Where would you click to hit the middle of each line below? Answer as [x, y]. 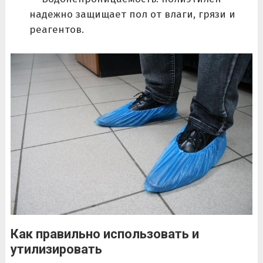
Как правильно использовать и [104, 234]
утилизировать [56, 249]
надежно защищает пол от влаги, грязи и [132, 15]
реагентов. [56, 30]
